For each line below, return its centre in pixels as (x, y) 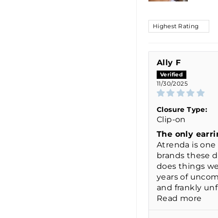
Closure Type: (182, 110)
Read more (179, 199)
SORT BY (168, 24)
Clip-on (171, 120)
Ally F (169, 63)
